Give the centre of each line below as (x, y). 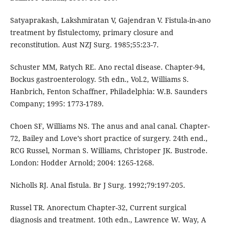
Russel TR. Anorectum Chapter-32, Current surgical (98, 208)
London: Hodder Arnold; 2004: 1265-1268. (82, 163)
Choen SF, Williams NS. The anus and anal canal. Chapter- (110, 126)
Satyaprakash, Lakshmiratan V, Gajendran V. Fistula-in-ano (110, 20)
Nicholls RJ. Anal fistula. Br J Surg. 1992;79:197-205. (97, 185)
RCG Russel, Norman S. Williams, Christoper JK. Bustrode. (109, 151)
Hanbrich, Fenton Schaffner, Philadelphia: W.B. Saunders (108, 92)
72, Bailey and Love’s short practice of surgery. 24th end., (109, 138)
